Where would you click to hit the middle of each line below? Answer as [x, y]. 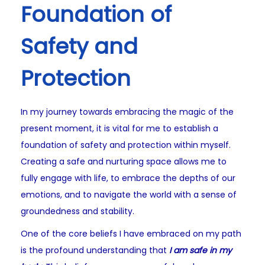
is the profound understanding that [95, 251]
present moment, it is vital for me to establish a [119, 129]
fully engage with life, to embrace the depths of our [128, 178]
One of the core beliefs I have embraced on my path [131, 234]
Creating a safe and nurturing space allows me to [124, 162]
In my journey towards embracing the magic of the [127, 112]
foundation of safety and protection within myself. [126, 145]
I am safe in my [201, 251]
